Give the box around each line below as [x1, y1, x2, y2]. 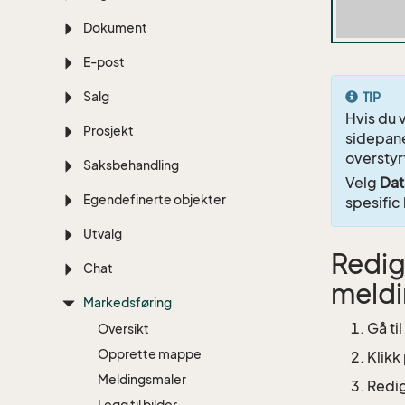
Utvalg [83, 226, 123, 241]
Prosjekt [83, 123, 135, 138]
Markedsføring [83, 295, 173, 310]
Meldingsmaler [98, 372, 187, 387]
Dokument [83, 20, 148, 35]
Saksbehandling [83, 157, 180, 173]
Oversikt [98, 321, 150, 336]
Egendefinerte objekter [83, 192, 227, 207]
